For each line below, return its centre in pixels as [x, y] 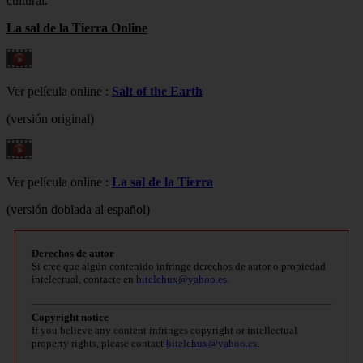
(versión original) [50, 118]
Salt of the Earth [157, 91]
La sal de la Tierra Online [77, 28]
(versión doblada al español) [78, 209]
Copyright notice [70, 317]
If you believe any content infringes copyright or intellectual [164, 330]
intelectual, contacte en [84, 279]
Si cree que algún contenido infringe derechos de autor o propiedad [179, 266]
